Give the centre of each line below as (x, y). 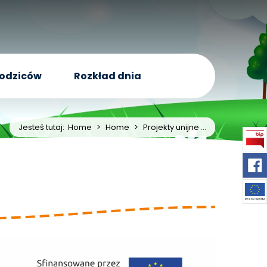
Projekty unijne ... (175, 127)
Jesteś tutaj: (43, 127)
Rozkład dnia (108, 76)
